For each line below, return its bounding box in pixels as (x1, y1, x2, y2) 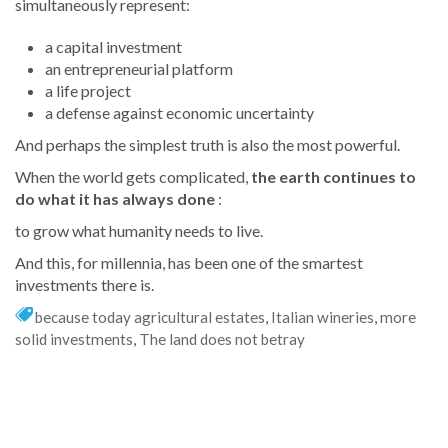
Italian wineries (271, 308, 374, 327)
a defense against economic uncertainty (45, 103, 314, 123)
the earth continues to (251, 167, 416, 187)
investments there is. (15, 275, 154, 295)
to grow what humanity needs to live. (15, 221, 263, 241)
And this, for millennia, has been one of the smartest (15, 253, 363, 273)
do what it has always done (15, 189, 215, 209)
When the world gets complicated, (15, 167, 251, 187)
